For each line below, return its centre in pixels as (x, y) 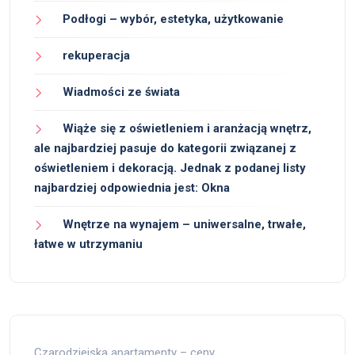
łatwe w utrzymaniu (88, 244)
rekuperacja (96, 56)
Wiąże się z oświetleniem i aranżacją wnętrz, (187, 129)
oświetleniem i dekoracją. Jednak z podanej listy (170, 168)
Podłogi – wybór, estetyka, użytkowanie (173, 19)
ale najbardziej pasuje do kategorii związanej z (165, 149)
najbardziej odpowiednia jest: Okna (132, 188)
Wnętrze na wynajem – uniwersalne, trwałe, (184, 225)
